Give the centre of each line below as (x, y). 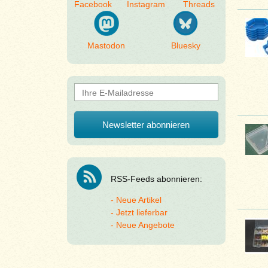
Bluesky (185, 45)
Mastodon (106, 45)
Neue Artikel (138, 200)
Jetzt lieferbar (141, 212)
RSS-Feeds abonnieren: (156, 179)
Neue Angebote (145, 225)
